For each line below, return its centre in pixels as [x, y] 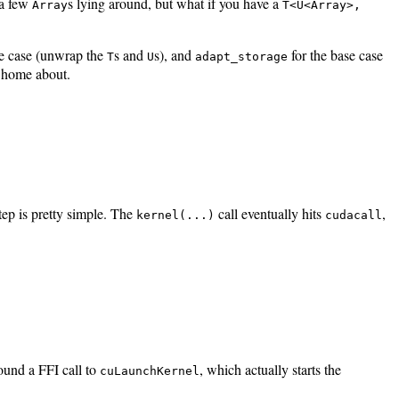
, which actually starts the [270, 370]
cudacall [354, 216]
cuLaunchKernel [150, 371]
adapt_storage [241, 56]
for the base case [335, 54]
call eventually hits [270, 214]
